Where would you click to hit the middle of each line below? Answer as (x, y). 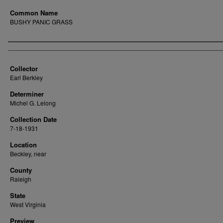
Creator (25, 51)
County (21, 170)
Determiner (27, 94)
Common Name (34, 13)
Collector (24, 68)
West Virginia (28, 204)
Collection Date (33, 119)
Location (23, 145)
